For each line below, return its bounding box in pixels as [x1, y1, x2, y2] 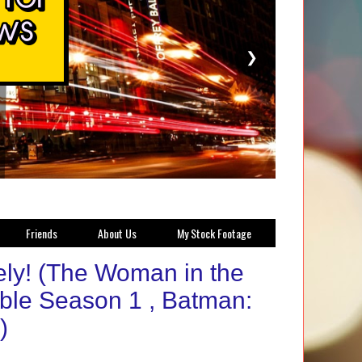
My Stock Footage [177, 225, 251, 242]
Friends [26, 225, 57, 242]
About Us [98, 225, 137, 242]
